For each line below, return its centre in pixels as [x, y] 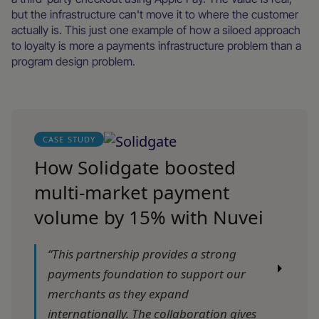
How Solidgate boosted [135, 167]
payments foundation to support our [147, 273]
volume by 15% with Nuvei [149, 217]
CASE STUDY [69, 139]
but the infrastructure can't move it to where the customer [155, 14]
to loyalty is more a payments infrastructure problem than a [156, 45]
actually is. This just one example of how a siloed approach [156, 30]
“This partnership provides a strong [142, 253]
